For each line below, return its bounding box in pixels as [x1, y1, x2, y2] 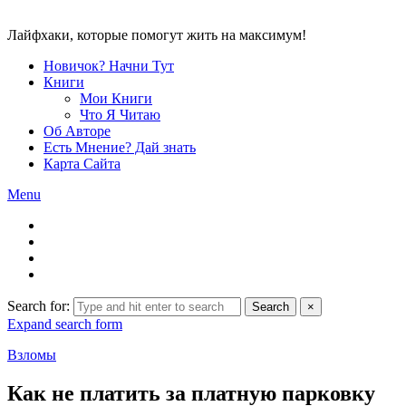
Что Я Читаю [80, 107, 160, 122]
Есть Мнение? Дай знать [43, 140, 196, 155]
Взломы [7, 347, 56, 362]
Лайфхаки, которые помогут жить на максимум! [7, 27, 306, 43]
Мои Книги [80, 91, 152, 106]
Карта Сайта [43, 156, 121, 171]
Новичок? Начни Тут [43, 58, 174, 73]
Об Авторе [43, 123, 111, 139]
